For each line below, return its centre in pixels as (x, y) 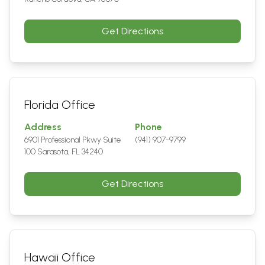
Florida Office (60, 105)
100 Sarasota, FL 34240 (64, 152)
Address (43, 127)
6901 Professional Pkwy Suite (72, 140)
